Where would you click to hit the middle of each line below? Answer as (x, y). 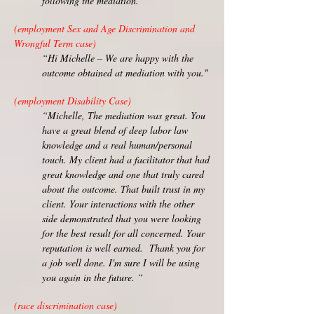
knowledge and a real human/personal (117, 145)
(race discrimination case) (67, 305)
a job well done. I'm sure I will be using (121, 262)
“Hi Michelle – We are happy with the (118, 58)
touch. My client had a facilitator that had (126, 159)
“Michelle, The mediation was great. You (124, 115)
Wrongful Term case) (55, 43)
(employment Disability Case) (73, 101)
